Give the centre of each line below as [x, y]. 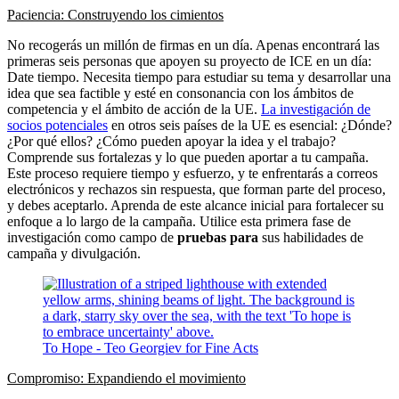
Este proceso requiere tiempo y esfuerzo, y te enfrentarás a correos [192, 173]
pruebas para [218, 237]
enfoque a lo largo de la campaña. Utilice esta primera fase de [179, 221]
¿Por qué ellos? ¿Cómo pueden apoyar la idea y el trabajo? [171, 141]
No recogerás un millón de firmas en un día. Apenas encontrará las [193, 45]
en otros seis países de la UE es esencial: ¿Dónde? [250, 125]
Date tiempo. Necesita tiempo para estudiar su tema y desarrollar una [199, 77]
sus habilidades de [311, 237]
